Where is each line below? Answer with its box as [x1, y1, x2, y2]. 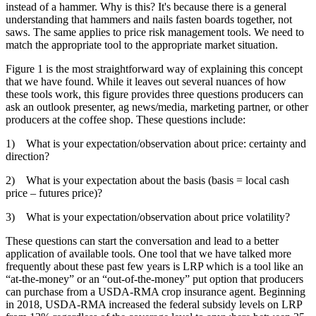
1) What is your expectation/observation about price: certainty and [6, 138, 306, 150]
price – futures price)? [6, 187, 102, 200]
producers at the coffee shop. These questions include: [6, 114, 245, 126]
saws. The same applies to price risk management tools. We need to [6, 26, 304, 39]
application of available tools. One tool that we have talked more [6, 248, 291, 260]
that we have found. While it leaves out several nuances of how [6, 75, 286, 88]
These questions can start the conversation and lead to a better [6, 235, 279, 248]
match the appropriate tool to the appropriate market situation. [6, 39, 278, 51]
